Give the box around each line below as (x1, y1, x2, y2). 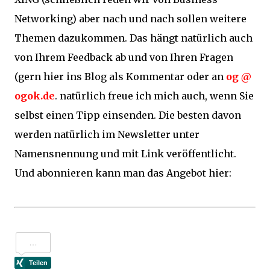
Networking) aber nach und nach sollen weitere (14, 13, 246, 25)
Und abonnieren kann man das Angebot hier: (14, 167, 231, 179)
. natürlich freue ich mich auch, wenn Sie (55, 90, 254, 102)
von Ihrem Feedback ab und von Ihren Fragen (14, 51, 233, 63)
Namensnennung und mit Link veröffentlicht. (14, 148, 236, 160)
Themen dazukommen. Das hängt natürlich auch (14, 32, 253, 44)
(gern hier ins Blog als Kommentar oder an (14, 71, 226, 83)
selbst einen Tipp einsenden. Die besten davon (14, 109, 241, 121)
